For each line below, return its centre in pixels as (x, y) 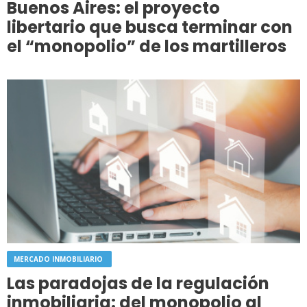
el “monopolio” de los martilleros (147, 46)
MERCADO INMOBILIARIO (59, 259)
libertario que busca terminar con (150, 27)
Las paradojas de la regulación (138, 283)
